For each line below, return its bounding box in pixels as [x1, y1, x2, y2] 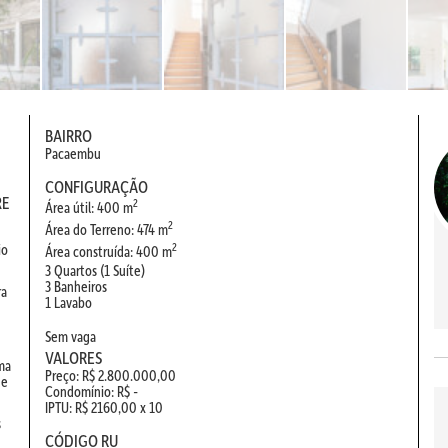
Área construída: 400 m [45, 241, 172, 262]
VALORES [45, 346, 103, 369]
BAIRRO [45, 124, 92, 147]
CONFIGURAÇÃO [45, 175, 148, 198]
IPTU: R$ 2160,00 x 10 [45, 397, 163, 418]
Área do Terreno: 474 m [45, 219, 168, 240]
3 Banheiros [45, 276, 107, 297]
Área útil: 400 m [45, 197, 133, 218]
